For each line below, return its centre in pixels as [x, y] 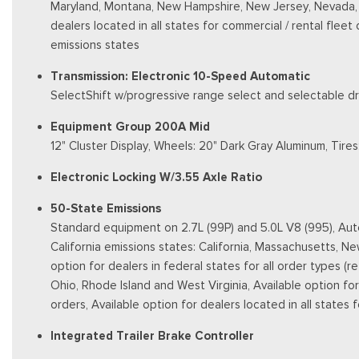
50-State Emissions [106, 208]
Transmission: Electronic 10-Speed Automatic [180, 76]
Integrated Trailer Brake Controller [152, 335]
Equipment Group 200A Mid [130, 126]
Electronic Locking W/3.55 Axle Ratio [156, 177]
